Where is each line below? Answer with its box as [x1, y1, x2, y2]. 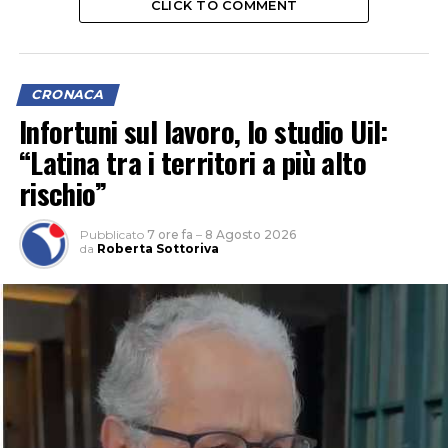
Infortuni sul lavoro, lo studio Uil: [18, 110, 388, 153]
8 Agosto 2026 [204, 227, 296, 243]
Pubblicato [79, 227, 144, 243]
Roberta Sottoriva [96, 241, 219, 257]
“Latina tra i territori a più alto [18, 141, 367, 184]
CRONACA [29, 87, 106, 103]
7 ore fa [146, 227, 193, 243]
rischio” [18, 172, 107, 215]
